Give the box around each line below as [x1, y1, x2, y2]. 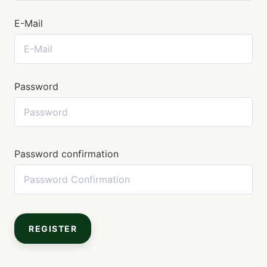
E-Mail [14, 17, 43, 29]
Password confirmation [14, 148, 119, 160]
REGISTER [29, 223, 77, 234]
